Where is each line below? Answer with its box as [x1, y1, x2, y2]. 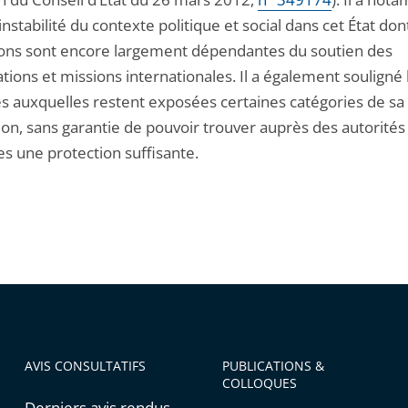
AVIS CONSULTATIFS [24, 357, 146, 375]
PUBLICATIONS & [221, 357, 324, 375]
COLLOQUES [221, 374, 297, 393]
